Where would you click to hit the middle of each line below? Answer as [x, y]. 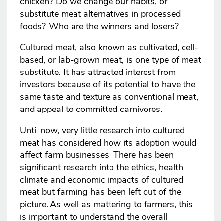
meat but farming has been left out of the [100, 192]
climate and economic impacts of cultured [101, 180]
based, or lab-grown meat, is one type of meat [110, 60]
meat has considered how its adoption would [108, 143]
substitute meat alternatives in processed [100, 14]
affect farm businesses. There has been [97, 155]
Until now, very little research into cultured [102, 130]
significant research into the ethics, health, [102, 167]
